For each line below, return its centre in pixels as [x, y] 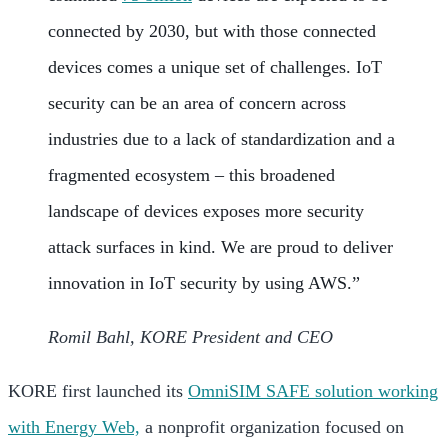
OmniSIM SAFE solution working [313, 391]
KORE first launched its [98, 391]
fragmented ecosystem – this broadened [191, 175]
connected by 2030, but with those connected [212, 31]
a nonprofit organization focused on [272, 427]
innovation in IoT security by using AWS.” [204, 283]
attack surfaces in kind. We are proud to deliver [220, 247]
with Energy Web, [74, 427]
